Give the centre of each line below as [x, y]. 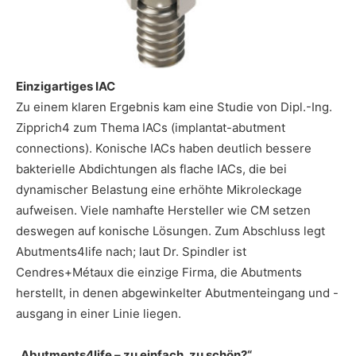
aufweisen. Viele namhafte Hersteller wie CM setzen [163, 210]
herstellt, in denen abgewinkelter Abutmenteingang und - [177, 292]
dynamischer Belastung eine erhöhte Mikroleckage [159, 189]
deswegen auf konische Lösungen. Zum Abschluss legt [170, 230]
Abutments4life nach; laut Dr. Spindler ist [131, 251]
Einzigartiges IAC [66, 86]
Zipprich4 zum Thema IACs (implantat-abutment [151, 127]
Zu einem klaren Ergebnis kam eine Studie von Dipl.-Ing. [174, 106]
